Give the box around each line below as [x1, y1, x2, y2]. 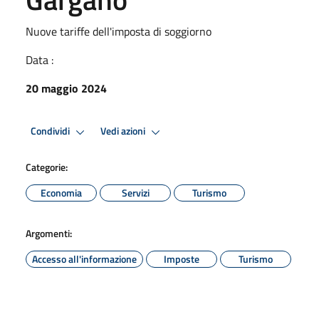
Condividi [31, 123, 72, 140]
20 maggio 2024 [26, 79, 107, 97]
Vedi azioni [100, 123, 147, 140]
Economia [41, 184, 82, 200]
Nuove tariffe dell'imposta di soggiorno [26, 22, 211, 40]
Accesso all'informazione [32, 251, 137, 266]
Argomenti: [26, 225, 72, 241]
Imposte [164, 251, 199, 266]
